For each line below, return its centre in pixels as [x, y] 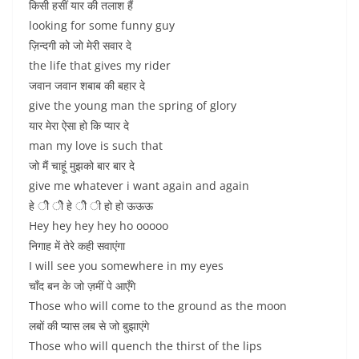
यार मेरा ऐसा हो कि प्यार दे [79, 125]
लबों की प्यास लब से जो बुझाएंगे [89, 326]
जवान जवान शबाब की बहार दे [87, 85]
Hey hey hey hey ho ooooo [99, 226]
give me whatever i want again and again [139, 186]
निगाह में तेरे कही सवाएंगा [77, 246]
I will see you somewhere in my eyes [126, 266]
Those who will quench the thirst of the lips [145, 346]
